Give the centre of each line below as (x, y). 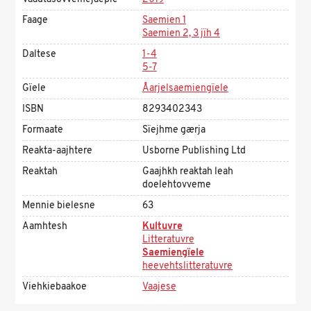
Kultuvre (162, 227)
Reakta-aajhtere (58, 151)
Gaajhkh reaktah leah (187, 172)
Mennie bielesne (59, 206)
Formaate (43, 130)
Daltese (40, 54)
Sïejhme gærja (174, 130)
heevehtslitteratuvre (187, 266)
